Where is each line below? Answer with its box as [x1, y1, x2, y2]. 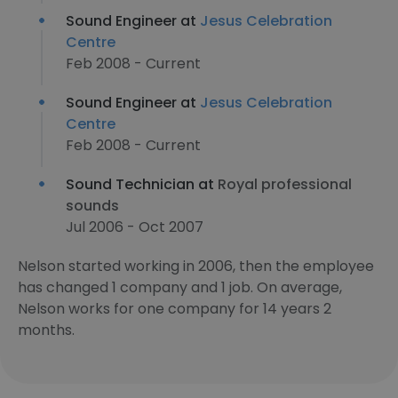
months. [18, 320, 75, 340]
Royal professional [218, 174, 352, 195]
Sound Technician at [66, 174, 218, 195]
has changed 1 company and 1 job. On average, [18, 277, 342, 298]
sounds [66, 195, 119, 216]
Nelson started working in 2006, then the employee [18, 256, 374, 276]
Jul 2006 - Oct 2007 [66, 217, 203, 237]
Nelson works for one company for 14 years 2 [18, 298, 331, 319]
